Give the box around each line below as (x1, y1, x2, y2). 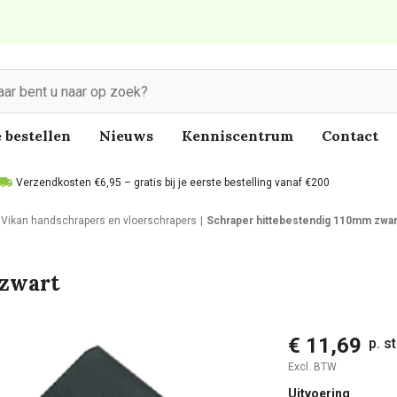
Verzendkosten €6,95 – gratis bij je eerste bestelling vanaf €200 (16, 176, 330, 189)
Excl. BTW (287, 361, 337, 373)
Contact (322, 127, 378, 144)
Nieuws (99, 127, 153, 144)
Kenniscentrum (182, 127, 293, 144)
